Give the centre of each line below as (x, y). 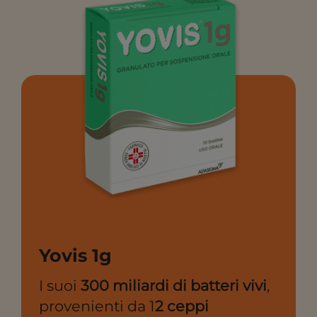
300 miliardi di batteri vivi (174, 285)
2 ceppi (182, 306)
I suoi (60, 285)
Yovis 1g (75, 256)
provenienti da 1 (97, 306)
